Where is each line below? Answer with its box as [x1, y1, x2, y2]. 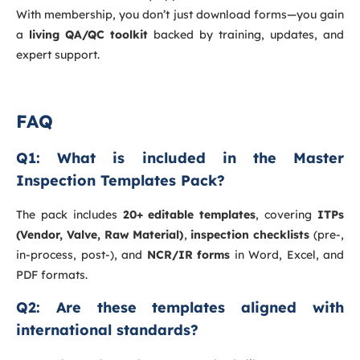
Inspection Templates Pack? [16, 170, 225, 190]
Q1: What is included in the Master [16, 148, 344, 167]
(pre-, [309, 227, 345, 242]
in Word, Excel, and [230, 247, 344, 262]
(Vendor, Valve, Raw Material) [16, 227, 184, 242]
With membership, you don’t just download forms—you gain [16, 6, 344, 22]
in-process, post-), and [16, 247, 147, 262]
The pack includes [16, 207, 123, 222]
